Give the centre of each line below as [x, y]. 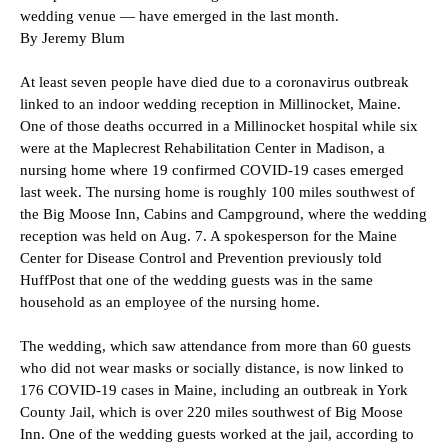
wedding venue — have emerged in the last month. [179, 16]
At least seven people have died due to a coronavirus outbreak [214, 82]
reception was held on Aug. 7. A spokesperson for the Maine [208, 236]
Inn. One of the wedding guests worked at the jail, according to [217, 434]
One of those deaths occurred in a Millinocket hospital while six [219, 126]
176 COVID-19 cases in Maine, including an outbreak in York [214, 390]
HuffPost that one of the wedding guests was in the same [196, 280]
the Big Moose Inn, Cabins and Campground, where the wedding [223, 214]
